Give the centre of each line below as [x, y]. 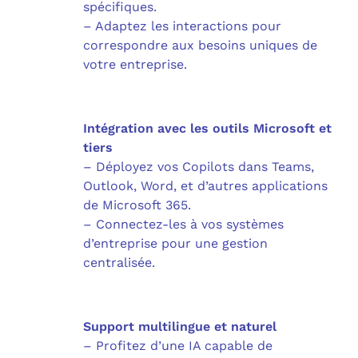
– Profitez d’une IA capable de [178, 345]
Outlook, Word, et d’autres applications [205, 185]
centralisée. [119, 262]
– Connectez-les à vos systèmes [183, 224]
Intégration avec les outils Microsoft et [207, 128]
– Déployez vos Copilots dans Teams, [199, 166]
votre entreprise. [135, 64]
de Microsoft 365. [137, 205]
